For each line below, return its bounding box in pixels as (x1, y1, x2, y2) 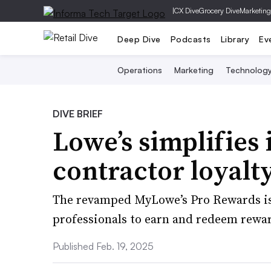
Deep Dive (117, 33, 161, 44)
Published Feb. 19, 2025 (53, 240, 154, 252)
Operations (117, 65, 162, 75)
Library (220, 33, 249, 44)
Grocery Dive (199, 6, 240, 15)
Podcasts (170, 33, 211, 44)
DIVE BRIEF (53, 108, 103, 120)
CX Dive (174, 6, 199, 15)
